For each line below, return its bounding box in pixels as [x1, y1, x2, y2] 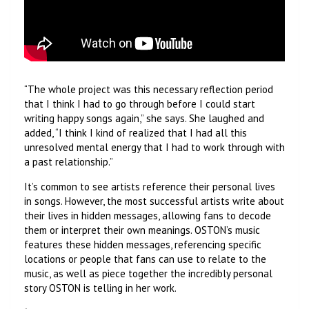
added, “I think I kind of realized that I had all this [24, 126, 247, 139]
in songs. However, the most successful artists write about [24, 194, 284, 208]
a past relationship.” [24, 154, 113, 168]
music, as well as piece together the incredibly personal [24, 266, 272, 280]
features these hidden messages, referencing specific [24, 237, 261, 251]
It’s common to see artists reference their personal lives [24, 179, 275, 193]
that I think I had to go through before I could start [24, 97, 255, 110]
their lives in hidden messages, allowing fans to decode [24, 208, 271, 222]
